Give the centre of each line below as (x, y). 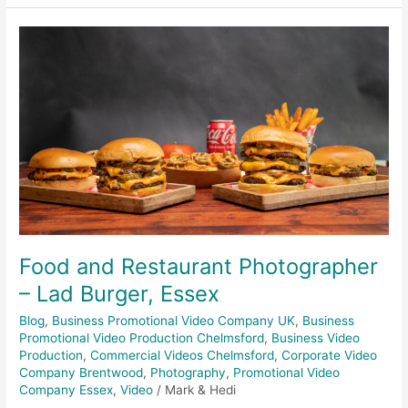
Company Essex (66, 389)
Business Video (316, 337)
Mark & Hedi (201, 389)
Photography (189, 372)
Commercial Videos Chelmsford (183, 355)
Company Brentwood (82, 372)
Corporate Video (330, 355)
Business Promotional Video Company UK (174, 320)
